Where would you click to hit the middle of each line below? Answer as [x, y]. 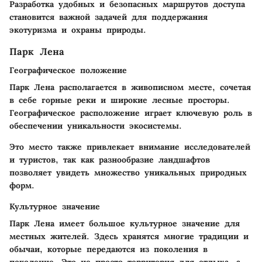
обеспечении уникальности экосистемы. [96, 126]
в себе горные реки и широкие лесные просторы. [120, 100]
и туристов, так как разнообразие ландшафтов [110, 160]
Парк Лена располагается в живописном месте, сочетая [130, 87]
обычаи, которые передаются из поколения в [108, 249]
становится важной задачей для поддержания [108, 17]
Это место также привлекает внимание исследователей [130, 147]
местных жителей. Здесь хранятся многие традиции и [129, 237]
